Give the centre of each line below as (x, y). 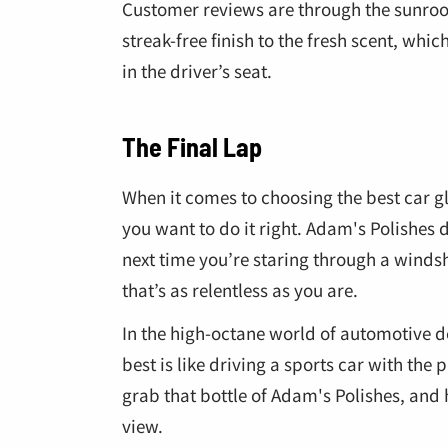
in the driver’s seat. (197, 71)
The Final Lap (192, 146)
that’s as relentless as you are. (240, 290)
